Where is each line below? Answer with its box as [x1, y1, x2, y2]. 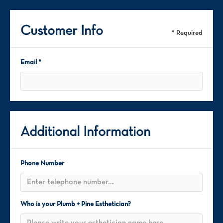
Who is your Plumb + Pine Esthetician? [20, 201, 131, 208]
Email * [20, 59, 41, 66]
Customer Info [20, 25, 103, 38]
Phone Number [20, 160, 64, 167]
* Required [172, 30, 203, 36]
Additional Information [20, 126, 150, 139]
